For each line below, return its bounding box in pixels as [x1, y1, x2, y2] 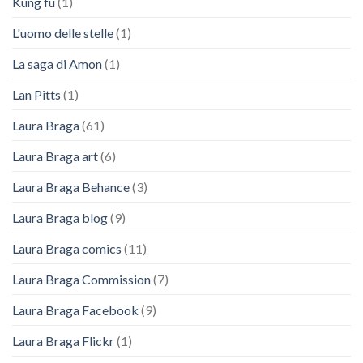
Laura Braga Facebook [12, 301, 139, 318]
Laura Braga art [12, 147, 98, 164]
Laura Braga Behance [12, 178, 130, 194]
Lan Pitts [12, 86, 61, 102]
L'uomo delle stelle [12, 24, 113, 41]
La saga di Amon [12, 55, 102, 71]
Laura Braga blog [12, 209, 108, 225]
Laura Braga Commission [12, 271, 151, 287]
